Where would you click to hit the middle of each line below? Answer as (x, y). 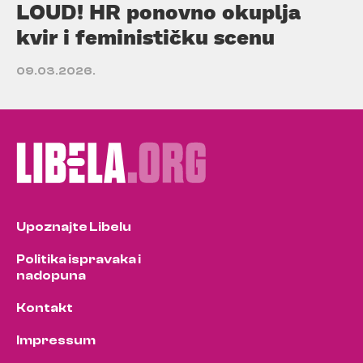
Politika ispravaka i (79, 259)
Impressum (56, 340)
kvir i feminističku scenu (145, 36)
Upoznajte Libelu (74, 226)
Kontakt (45, 307)
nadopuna (51, 275)
